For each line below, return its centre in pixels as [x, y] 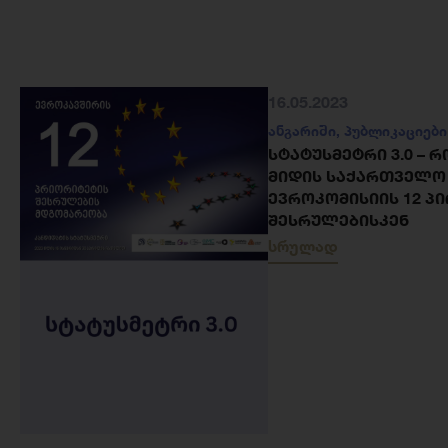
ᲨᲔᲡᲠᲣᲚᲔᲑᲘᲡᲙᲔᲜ [338, 220]
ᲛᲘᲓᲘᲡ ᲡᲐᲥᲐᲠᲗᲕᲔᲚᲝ [357, 176]
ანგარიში [302, 131]
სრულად [303, 246]
